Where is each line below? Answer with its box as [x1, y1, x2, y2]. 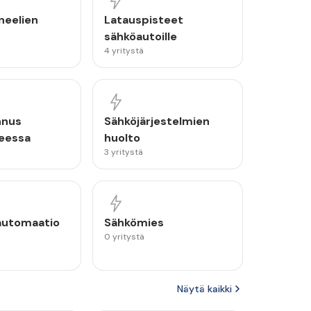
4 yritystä [104, 45, 144, 56]
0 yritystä [104, 231, 145, 242]
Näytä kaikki [177, 283, 232, 295]
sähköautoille [104, 29, 178, 44]
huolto [104, 131, 141, 145]
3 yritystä [104, 146, 144, 158]
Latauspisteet [104, 12, 184, 27]
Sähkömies [104, 215, 165, 230]
